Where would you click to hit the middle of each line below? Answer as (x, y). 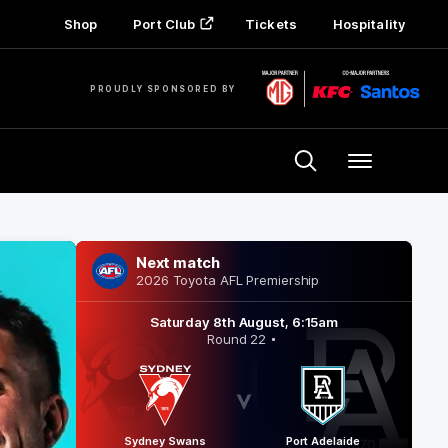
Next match (178, 262)
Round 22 (237, 339)
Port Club (164, 24)
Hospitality (368, 24)
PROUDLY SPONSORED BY (163, 88)
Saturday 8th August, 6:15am (244, 322)
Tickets (271, 24)
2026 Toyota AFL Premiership (228, 279)
